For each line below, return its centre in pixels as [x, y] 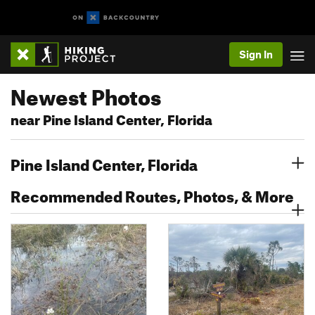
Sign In [256, 54]
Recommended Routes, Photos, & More [152, 194]
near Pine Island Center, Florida [111, 118]
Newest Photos [86, 94]
